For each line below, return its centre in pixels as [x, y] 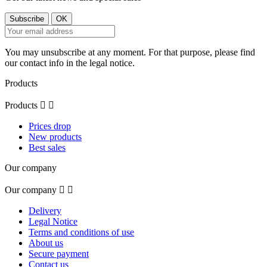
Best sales [47, 147]
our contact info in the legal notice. [70, 63]
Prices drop [50, 126]
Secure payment [59, 253]
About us [46, 243]
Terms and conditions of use [81, 232]
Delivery [45, 210]
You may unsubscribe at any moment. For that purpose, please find [130, 52]
